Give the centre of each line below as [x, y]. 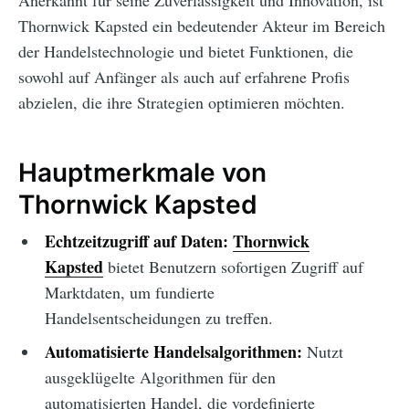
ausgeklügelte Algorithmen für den [160, 378]
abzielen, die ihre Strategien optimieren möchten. [182, 103]
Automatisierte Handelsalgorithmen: [173, 352]
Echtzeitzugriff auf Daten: [136, 241]
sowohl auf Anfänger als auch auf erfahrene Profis [184, 77]
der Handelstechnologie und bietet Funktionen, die [186, 52]
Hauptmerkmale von [142, 172]
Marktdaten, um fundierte [129, 293]
